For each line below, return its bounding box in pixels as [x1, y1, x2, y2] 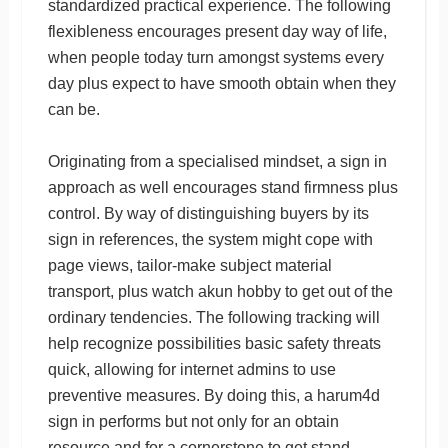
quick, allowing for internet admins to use [47, 360, 336, 378]
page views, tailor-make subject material [47, 256, 332, 274]
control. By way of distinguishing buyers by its [47, 204, 369, 222]
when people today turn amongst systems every [47, 48, 384, 66]
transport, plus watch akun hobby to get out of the [47, 282, 393, 300]
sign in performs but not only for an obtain [47, 412, 339, 430]
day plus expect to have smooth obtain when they [47, 74, 396, 92]
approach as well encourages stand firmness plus [47, 178, 398, 196]
